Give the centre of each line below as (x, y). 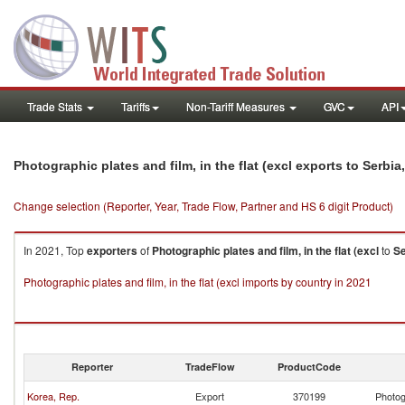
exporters (112, 250)
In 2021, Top (55, 250)
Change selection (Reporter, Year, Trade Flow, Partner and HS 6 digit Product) (203, 206)
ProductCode (309, 367)
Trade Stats (56, 106)
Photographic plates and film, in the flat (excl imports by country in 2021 (198, 282)
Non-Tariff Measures (237, 106)
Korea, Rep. (53, 396)
